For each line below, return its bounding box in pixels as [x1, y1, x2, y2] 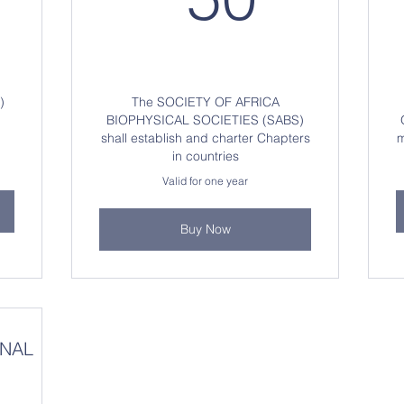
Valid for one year [162, 174, 248, 188]
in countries [171, 148, 239, 164]
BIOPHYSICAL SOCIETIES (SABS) [106, 112, 304, 128]
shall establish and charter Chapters [100, 130, 310, 146]
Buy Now [179, 221, 231, 237]
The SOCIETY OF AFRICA [131, 94, 280, 110]
